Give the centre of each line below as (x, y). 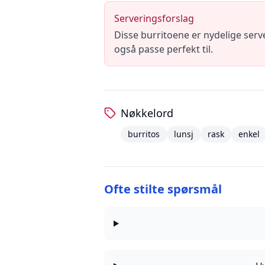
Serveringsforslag (154, 18)
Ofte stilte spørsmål (163, 189)
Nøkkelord (147, 113)
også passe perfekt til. (164, 49)
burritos (144, 134)
